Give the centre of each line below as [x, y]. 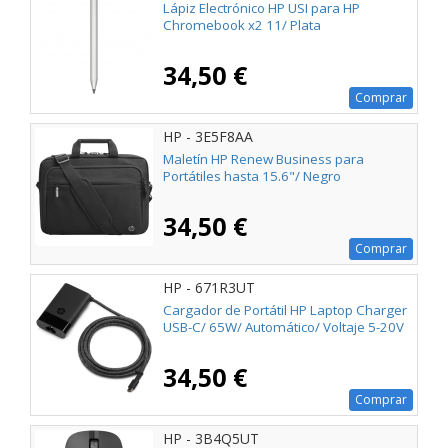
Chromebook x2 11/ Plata [242, 25]
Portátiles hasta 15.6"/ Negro [252, 176]
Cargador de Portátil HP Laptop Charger [285, 310]
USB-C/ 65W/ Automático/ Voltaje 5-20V [283, 327]
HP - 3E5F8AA [208, 136]
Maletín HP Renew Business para [263, 159]
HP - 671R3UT [209, 287]
